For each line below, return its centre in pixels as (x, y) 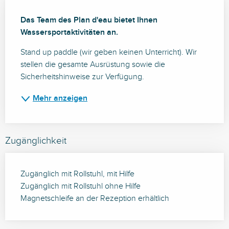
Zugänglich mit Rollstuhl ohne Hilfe (81, 187)
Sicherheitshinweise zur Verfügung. (82, 77)
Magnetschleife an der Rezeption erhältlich (95, 199)
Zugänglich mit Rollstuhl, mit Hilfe (77, 174)
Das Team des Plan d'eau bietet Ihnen (89, 20)
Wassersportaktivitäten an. (69, 33)
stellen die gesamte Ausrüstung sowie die (93, 65)
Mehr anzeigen (60, 99)
